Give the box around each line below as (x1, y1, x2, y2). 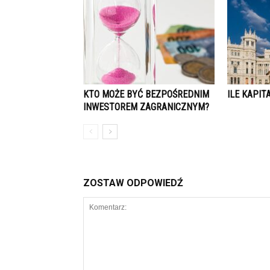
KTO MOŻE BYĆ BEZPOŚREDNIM (83, 89, 209, 100)
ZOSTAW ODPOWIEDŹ (83, 177, 183, 189)
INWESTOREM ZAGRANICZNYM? (83, 101, 209, 113)
